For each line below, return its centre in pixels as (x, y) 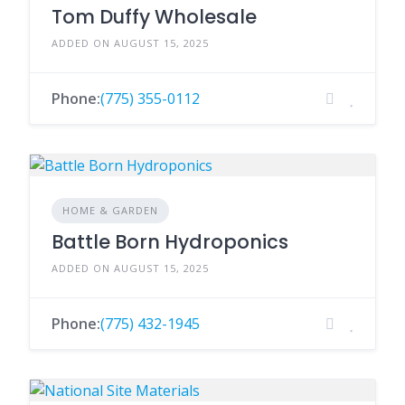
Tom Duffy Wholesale (154, 17)
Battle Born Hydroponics (170, 242)
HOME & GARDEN (110, 210)
